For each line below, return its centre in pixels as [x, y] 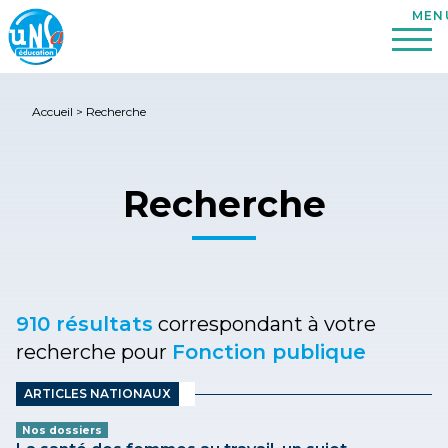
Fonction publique [269, 352]
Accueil [52, 111]
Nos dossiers [62, 430]
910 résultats [84, 324]
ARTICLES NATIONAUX [97, 393]
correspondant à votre [264, 324]
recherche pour [94, 352]
